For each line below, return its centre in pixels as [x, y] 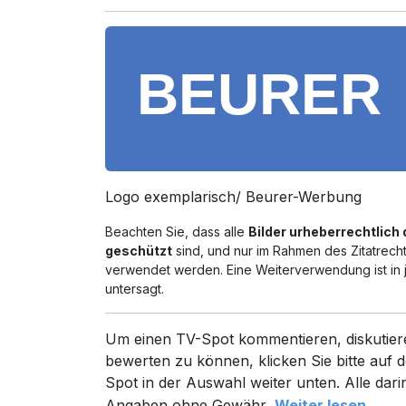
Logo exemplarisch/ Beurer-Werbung [234, 197]
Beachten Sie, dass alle [177, 232]
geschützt [139, 251]
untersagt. [135, 289]
